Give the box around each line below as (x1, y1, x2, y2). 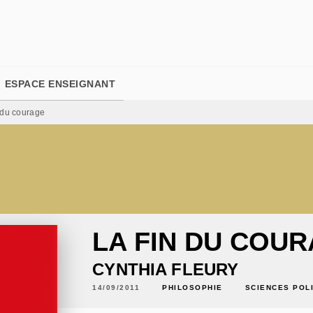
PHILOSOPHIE (162, 283, 223, 291)
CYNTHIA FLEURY (92, 260, 239, 279)
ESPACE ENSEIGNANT (4, 78, 115, 89)
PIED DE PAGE (27, 18, 99, 29)
